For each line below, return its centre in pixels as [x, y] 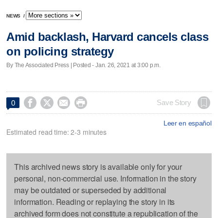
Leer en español [187, 123]
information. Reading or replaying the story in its [95, 201]
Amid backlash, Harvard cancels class [108, 37]
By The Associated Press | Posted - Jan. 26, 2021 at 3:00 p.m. [83, 65]
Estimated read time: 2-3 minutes [56, 132]
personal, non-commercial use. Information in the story [105, 178]
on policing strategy [60, 52]
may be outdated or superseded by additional [91, 190]
